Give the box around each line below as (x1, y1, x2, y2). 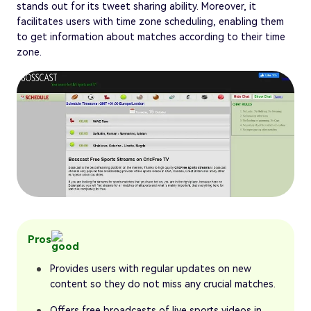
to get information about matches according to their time (17, 31, 285, 43)
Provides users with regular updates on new (50, 262, 251, 274)
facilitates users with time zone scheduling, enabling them (17, 16, 284, 28)
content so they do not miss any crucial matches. (50, 278, 276, 289)
